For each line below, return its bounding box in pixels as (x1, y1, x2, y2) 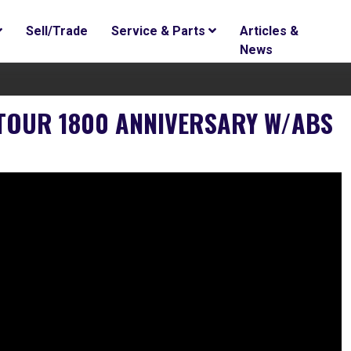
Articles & (240, 24, 299, 38)
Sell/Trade (26, 24, 89, 38)
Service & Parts (111, 24, 209, 38)
